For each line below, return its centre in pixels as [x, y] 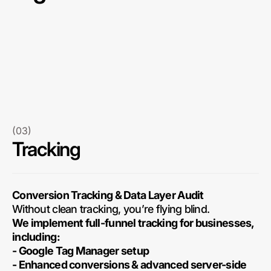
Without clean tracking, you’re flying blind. [111, 209]
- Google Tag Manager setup [81, 251]
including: [36, 237]
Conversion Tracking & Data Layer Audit [108, 195]
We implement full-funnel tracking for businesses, [133, 223]
